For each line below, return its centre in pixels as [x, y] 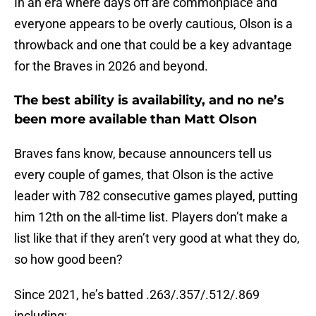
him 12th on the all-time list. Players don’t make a [151, 217]
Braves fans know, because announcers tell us [143, 154]
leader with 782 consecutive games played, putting [156, 196]
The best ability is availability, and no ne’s [149, 101]
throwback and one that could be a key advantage [153, 45]
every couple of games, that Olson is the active [144, 175]
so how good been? [68, 260]
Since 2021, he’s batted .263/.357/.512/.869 [137, 295]
